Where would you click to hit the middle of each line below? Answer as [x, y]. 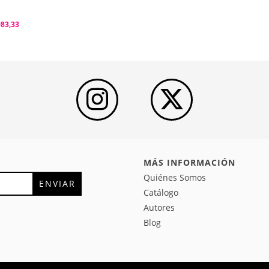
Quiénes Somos [175, 178]
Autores [159, 208]
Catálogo [161, 193]
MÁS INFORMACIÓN [189, 163]
